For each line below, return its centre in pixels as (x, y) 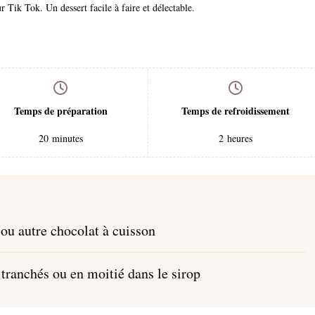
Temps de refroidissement (236, 111)
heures (240, 139)
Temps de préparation (60, 111)
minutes (67, 139)
